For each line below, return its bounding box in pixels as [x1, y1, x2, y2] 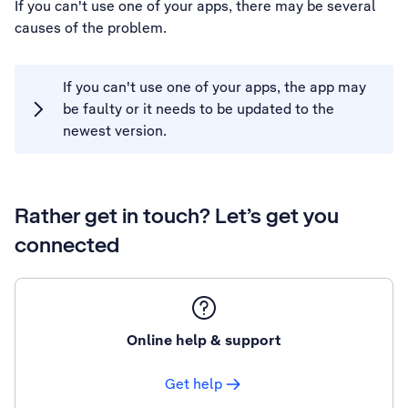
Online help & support [127, 331, 281, 350]
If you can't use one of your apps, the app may [63, 77, 366, 97]
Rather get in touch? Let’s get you [15, 201, 339, 229]
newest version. [63, 121, 167, 140]
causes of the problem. [15, 18, 167, 37]
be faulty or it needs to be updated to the [63, 99, 334, 118]
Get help [164, 374, 222, 393]
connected [15, 230, 119, 259]
